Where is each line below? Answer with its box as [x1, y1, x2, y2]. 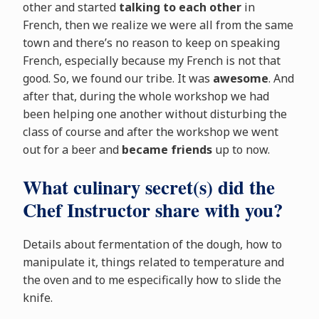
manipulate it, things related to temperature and [22, 254, 284, 271]
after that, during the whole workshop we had [22, 88, 269, 105]
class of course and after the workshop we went [22, 124, 278, 140]
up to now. [211, 142, 270, 158]
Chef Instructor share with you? [22, 196, 283, 224]
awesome [212, 70, 268, 87]
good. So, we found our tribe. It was [22, 70, 213, 87]
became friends [118, 142, 212, 158]
